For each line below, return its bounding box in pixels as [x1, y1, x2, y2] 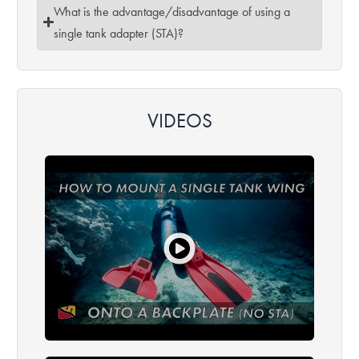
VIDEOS [147, 107, 212, 134]
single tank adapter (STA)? [54, 24, 184, 42]
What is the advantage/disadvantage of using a [54, 2, 291, 20]
